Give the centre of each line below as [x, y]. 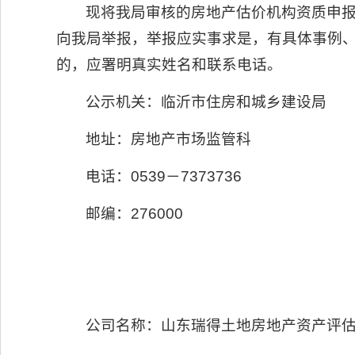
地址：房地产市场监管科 [169, 139]
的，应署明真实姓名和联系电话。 [169, 65]
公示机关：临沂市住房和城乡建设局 [206, 102]
